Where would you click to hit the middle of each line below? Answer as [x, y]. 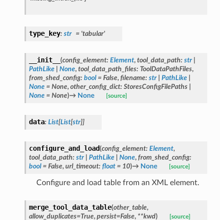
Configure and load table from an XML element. [118, 182]
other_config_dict [95, 86]
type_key [44, 33]
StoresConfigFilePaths [155, 86]
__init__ [44, 60]
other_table [130, 207]
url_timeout [82, 166]
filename [133, 78]
